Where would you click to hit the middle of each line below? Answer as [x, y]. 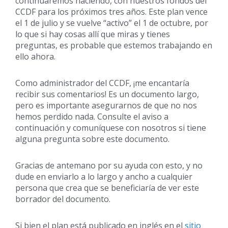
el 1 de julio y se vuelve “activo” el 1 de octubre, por [112, 23]
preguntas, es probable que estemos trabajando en [114, 45]
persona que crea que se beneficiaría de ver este [107, 188]
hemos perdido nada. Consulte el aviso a [92, 116]
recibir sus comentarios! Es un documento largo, [107, 94]
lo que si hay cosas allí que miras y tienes [93, 34]
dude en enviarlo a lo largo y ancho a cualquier [104, 176]
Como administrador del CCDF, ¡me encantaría [102, 83]
